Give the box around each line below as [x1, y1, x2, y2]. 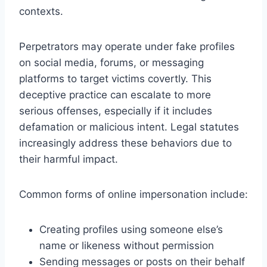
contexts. [19, 5, 63, 17]
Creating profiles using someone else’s [39, 223, 223, 235]
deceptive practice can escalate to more [19, 88, 211, 101]
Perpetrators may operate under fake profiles [19, 40, 235, 52]
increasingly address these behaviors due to [19, 136, 232, 149]
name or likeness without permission [39, 239, 214, 252]
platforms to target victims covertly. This [19, 72, 212, 85]
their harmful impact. [19, 153, 118, 165]
